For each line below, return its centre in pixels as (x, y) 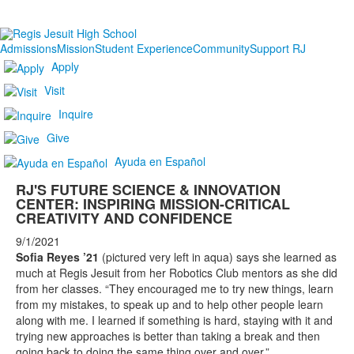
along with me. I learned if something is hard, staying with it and (174, 320)
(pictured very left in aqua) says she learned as (218, 257)
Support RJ (278, 49)
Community (221, 49)
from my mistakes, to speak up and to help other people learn (169, 305)
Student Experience (144, 49)
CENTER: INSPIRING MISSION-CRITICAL (153, 204)
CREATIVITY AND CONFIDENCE (124, 218)
